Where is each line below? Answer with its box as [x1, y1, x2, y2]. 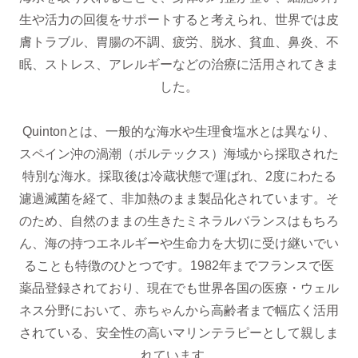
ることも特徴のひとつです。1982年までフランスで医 [24, 259, 334, 272]
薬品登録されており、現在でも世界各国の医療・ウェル [19, 281, 339, 295]
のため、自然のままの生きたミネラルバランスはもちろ [19, 214, 339, 228]
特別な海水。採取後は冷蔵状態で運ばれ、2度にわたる [22, 169, 336, 183]
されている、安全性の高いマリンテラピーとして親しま [19, 326, 339, 340]
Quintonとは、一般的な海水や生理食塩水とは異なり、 [22, 125, 336, 138]
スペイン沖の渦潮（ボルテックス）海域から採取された [19, 147, 339, 161]
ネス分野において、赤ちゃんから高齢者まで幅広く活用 [19, 304, 339, 317]
